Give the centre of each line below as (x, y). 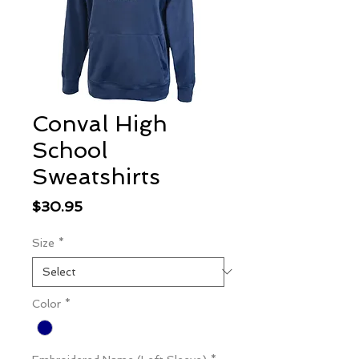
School (70, 150)
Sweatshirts (96, 176)
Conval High (100, 123)
